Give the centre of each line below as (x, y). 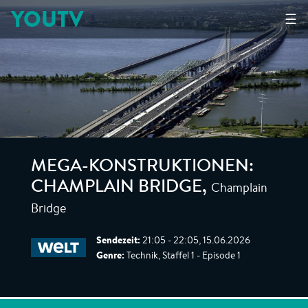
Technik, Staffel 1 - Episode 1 (183, 255)
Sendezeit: (118, 240)
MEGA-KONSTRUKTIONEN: (142, 168)
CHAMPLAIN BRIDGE (117, 188)
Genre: (110, 255)
